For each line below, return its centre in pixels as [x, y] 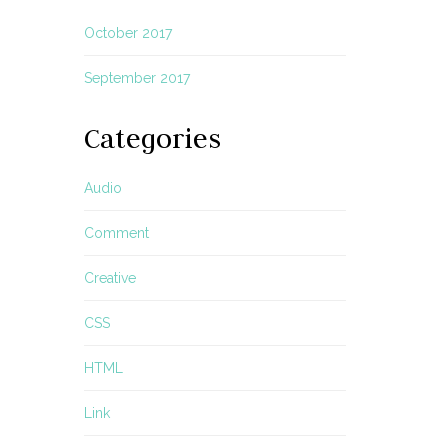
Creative [109, 278]
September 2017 [136, 78]
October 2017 [127, 33]
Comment [116, 233]
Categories [152, 138]
